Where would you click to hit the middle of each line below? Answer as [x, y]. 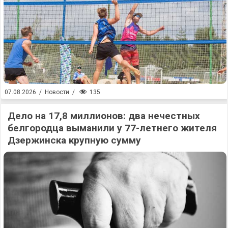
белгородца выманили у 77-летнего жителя [112, 128]
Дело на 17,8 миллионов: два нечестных [104, 116]
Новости [57, 92]
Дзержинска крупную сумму [74, 140]
